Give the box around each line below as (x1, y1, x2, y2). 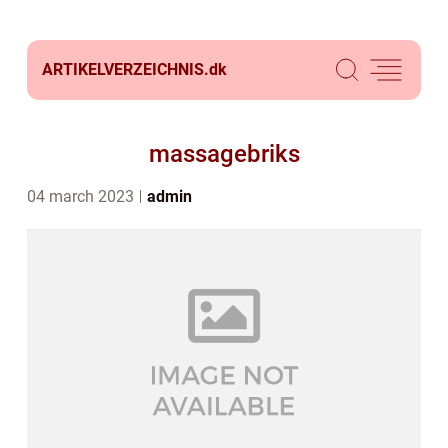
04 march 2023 (27, 187, 138, 206)
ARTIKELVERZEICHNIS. (42, 60, 209, 79)
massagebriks (148, 140, 300, 168)
